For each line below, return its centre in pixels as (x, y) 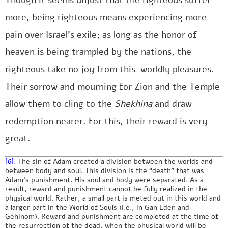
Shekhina (135, 104)
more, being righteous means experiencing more (106, 17)
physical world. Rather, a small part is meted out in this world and (113, 198)
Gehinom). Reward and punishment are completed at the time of (112, 216)
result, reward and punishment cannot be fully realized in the (106, 189)
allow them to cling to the (60, 104)
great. (18, 138)
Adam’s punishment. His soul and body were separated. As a (104, 180)
